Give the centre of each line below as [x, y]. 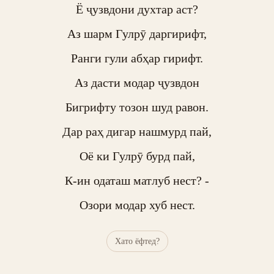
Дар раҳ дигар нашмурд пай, [137, 131]
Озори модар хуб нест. [137, 205]
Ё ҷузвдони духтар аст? [137, 9]
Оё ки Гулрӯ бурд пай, [137, 156]
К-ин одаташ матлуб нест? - [137, 180]
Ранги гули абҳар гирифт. [137, 58]
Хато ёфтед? [137, 241]
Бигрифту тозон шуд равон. [137, 107]
